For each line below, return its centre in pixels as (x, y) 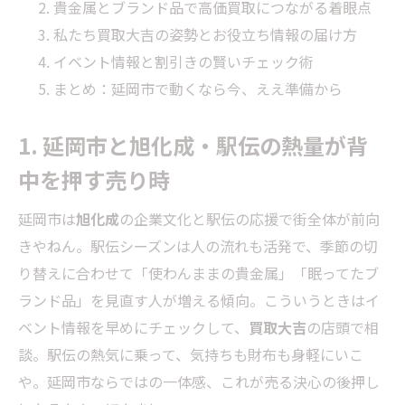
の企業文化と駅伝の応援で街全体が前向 (250, 219)
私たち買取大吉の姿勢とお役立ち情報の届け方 (206, 34)
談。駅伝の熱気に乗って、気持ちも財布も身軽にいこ (191, 355)
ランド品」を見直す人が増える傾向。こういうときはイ (199, 301)
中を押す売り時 (94, 179)
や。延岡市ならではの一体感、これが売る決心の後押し (199, 382)
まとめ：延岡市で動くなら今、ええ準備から (198, 88)
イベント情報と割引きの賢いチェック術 (184, 61)
